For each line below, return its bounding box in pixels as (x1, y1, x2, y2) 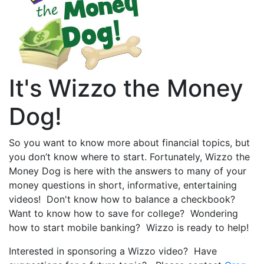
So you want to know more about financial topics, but (9, 137, 250, 149)
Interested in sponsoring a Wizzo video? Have (9, 245, 217, 258)
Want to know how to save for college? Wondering (9, 207, 238, 220)
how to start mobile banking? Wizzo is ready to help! (9, 222, 252, 234)
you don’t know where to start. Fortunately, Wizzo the (9, 151, 250, 163)
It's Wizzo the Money (9, 74, 243, 103)
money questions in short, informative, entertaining (9, 179, 237, 192)
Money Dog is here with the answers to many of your (9, 165, 246, 177)
